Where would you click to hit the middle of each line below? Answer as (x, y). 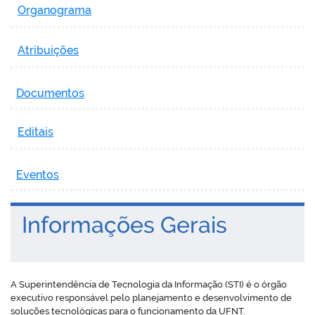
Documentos (50, 93)
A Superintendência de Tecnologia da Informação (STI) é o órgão (149, 284)
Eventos (38, 174)
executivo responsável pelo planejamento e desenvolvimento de (151, 297)
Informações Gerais (119, 224)
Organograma (54, 10)
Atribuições (48, 50)
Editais (36, 131)
